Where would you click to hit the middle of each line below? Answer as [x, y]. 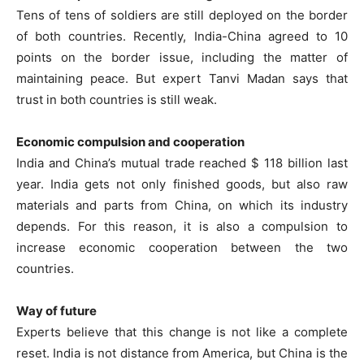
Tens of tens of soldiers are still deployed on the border [182, 15]
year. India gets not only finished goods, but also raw [182, 184]
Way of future [56, 310]
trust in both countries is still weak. [117, 99]
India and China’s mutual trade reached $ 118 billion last [182, 162]
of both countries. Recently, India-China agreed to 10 [182, 36]
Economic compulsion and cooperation [130, 141]
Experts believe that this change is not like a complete [182, 331]
